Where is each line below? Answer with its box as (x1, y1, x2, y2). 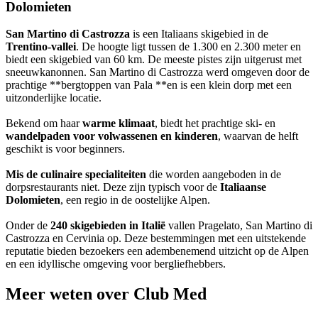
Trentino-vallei (6, 40, 76, 53)
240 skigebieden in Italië (50, 219, 165, 232)
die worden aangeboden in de (146, 168, 281, 181)
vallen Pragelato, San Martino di (165, 219, 312, 232)
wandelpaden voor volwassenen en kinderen (6, 130, 218, 143)
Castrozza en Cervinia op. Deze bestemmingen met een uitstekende (6, 232, 306, 245)
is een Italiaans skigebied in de (130, 28, 268, 40)
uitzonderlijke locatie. (6, 92, 102, 104)
